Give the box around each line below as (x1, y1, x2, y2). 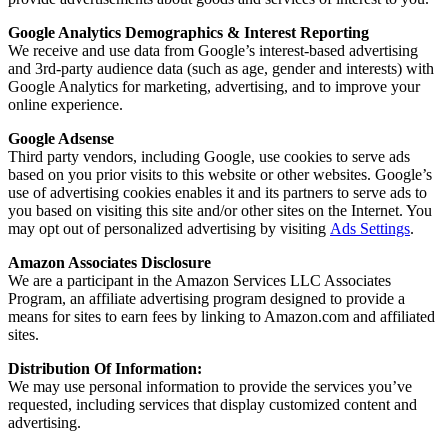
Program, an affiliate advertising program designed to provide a (8, 290, 405, 307)
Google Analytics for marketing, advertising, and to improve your (8, 78, 420, 95)
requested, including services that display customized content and (8, 396, 417, 413)
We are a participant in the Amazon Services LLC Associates (8, 272, 391, 289)
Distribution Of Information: (8, 360, 202, 377)
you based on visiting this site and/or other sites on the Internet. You (8, 202, 432, 219)
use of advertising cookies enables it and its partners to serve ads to (8, 184, 427, 201)
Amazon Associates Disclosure (8, 254, 211, 271)
